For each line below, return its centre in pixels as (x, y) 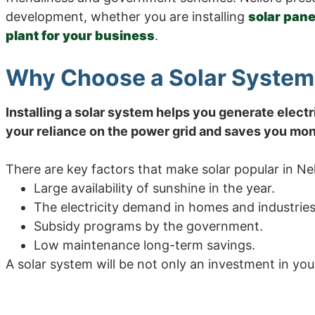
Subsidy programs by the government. (148, 226)
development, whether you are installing (127, 16)
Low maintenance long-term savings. (144, 245)
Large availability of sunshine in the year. (154, 188)
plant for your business (80, 35)
